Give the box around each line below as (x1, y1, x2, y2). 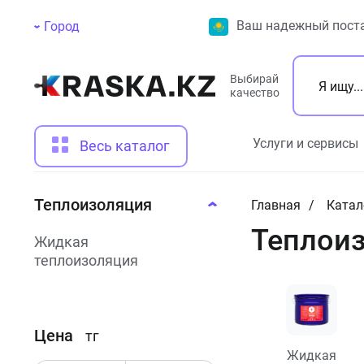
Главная (250, 197, 301, 213)
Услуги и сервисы (253, 136, 358, 151)
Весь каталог (80, 137, 170, 154)
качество (230, 85, 279, 99)
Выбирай (230, 71, 279, 85)
